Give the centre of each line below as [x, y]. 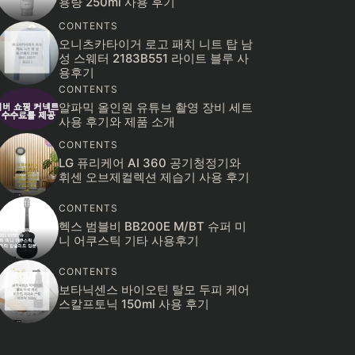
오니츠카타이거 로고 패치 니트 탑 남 [156, 44]
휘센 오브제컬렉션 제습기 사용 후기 [154, 177]
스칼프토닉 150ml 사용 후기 [134, 304]
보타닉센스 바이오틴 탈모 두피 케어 [154, 290]
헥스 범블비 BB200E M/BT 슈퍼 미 [153, 227]
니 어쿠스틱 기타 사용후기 [129, 241]
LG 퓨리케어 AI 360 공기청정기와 [150, 163]
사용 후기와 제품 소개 [117, 121]
